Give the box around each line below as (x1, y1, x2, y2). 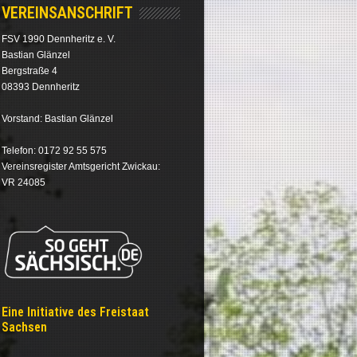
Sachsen (2, 319, 48, 335)
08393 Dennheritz (2, 81, 80, 93)
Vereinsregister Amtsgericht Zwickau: (2, 161, 161, 173)
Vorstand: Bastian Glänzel (2, 113, 114, 125)
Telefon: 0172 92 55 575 (2, 145, 108, 157)
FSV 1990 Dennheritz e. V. (2, 33, 116, 45)
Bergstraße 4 (2, 65, 58, 77)
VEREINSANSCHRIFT (2, 3, 134, 23)
